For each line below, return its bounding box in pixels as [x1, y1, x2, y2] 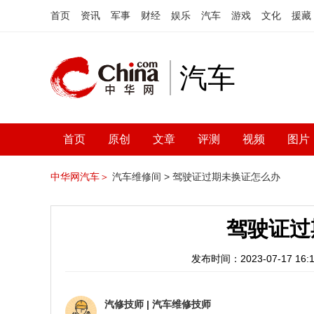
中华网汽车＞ [50, 171, 109, 182]
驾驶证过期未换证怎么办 [172, 171, 280, 182]
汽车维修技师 [152, 299, 211, 310]
